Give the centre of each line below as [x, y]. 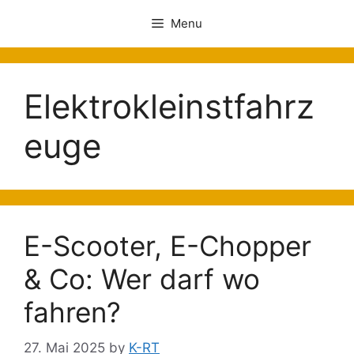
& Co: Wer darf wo [142, 279]
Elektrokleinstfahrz [169, 106]
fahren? [72, 312]
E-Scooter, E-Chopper [168, 246]
